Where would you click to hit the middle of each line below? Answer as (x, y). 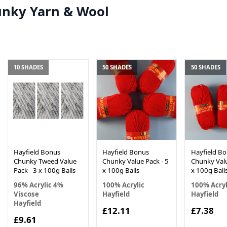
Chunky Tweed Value (45, 161)
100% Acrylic (123, 185)
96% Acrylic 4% (39, 185)
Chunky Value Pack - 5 (135, 161)
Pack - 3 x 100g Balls (45, 170)
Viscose (27, 194)
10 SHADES (29, 67)
